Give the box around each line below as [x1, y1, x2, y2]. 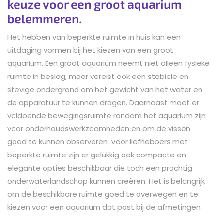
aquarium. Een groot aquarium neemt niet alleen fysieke [7, 58, 210, 68]
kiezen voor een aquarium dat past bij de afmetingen [7, 201, 201, 212]
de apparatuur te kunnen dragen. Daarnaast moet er [7, 97, 199, 108]
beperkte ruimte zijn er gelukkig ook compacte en [7, 149, 186, 160]
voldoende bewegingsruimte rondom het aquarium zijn [7, 110, 206, 121]
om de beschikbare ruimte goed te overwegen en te [7, 188, 198, 199]
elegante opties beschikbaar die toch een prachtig [7, 162, 192, 173]
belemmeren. [7, 11, 82, 26]
